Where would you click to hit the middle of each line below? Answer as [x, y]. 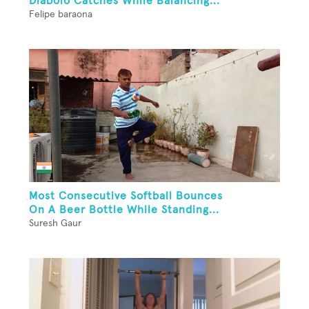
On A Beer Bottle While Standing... [124, 209]
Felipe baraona [61, 15]
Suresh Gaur [55, 223]
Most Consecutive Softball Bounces [126, 196]
